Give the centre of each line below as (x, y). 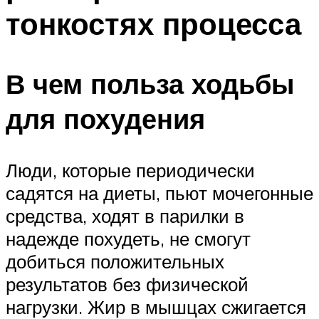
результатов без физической (127, 284)
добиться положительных (115, 262)
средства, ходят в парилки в (125, 216)
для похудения (105, 119)
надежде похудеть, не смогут (128, 239)
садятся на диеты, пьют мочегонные (159, 193)
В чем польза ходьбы (150, 84)
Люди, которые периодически (130, 171)
